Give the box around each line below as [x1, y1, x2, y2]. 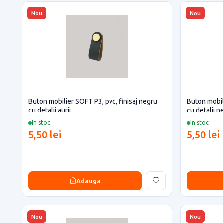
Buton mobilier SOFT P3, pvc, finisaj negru [28, 97, 157, 105]
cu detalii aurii [28, 106, 71, 114]
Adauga [76, 177, 101, 184]
